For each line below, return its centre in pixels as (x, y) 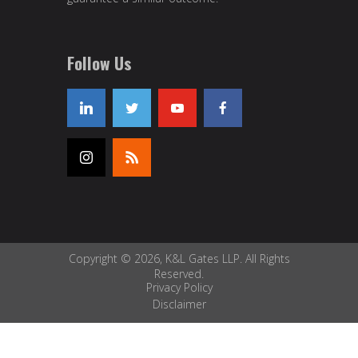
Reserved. (179, 273)
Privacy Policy (179, 287)
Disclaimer (179, 304)
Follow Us (99, 63)
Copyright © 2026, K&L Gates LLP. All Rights (179, 258)
